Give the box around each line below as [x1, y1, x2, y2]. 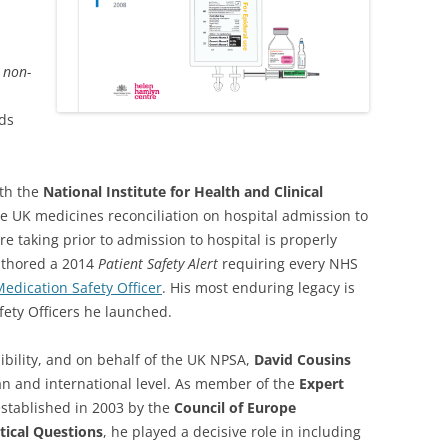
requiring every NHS [218, 253, 358, 273]
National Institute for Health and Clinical [43, 181, 323, 201]
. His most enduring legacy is [162, 277, 355, 297]
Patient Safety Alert [98, 253, 218, 273]
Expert [299, 373, 344, 393]
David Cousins [254, 349, 351, 369]
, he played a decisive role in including [103, 421, 361, 441]
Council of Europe [174, 397, 296, 417]
